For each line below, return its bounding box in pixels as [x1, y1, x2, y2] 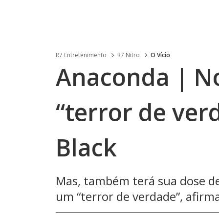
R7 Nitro [117, 51, 140, 59]
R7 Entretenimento [56, 51, 107, 59]
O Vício [151, 51, 170, 59]
